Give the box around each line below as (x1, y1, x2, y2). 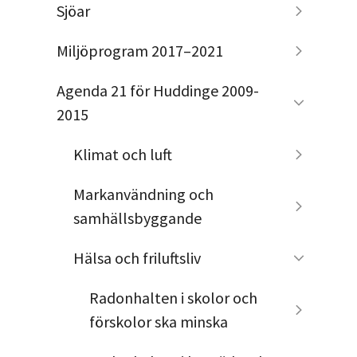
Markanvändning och (73, 183, 214, 204)
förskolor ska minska (89, 311, 229, 331)
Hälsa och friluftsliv (73, 247, 201, 268)
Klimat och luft (73, 143, 172, 164)
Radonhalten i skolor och (89, 287, 258, 308)
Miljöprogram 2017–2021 (56, 40, 223, 61)
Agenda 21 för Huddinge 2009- (56, 80, 259, 100)
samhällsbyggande (73, 207, 202, 228)
